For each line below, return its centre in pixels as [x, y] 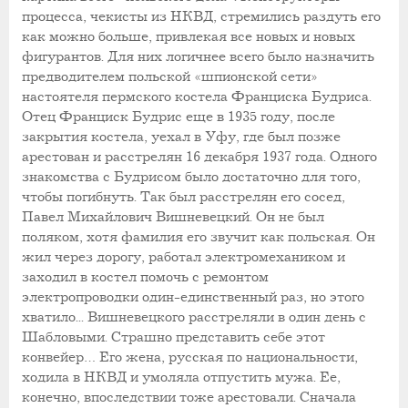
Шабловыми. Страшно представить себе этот [173, 337]
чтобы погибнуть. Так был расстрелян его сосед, [184, 197]
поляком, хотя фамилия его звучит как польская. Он [199, 237]
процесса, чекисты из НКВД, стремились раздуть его [201, 16]
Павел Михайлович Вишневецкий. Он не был [173, 217]
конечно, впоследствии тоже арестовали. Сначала [189, 397]
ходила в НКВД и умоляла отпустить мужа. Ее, [181, 377]
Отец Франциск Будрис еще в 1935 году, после [178, 117]
